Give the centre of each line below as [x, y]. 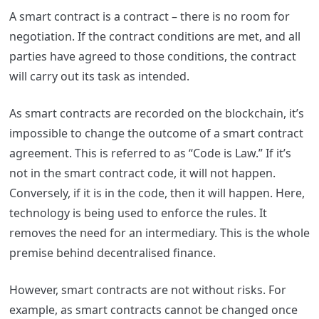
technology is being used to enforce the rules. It [138, 213]
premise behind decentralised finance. [114, 252]
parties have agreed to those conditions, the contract [152, 56]
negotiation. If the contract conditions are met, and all [155, 36]
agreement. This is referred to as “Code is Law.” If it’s [150, 153]
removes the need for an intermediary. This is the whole [159, 232]
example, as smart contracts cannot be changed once [153, 309]
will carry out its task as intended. [100, 76]
